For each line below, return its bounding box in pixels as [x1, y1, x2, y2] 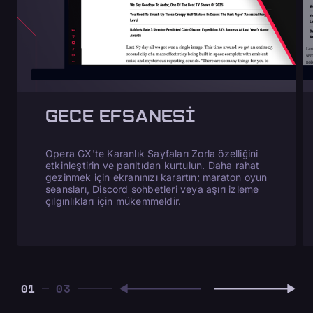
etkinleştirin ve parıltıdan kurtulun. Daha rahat [45, 159, 260, 171]
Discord [92, 182, 129, 195]
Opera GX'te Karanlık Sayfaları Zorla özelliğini [45, 147, 259, 159]
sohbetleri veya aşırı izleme [128, 182, 259, 195]
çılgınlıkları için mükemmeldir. [45, 194, 182, 207]
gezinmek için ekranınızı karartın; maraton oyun [45, 170, 268, 183]
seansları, [45, 182, 93, 195]
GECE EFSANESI [45, 105, 196, 126]
